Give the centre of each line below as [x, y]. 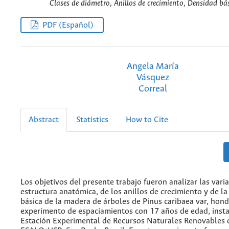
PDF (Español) [68, 25]
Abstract [44, 120]
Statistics [92, 120]
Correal [153, 89]
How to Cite [147, 120]
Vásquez [153, 77]
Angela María [153, 66]
